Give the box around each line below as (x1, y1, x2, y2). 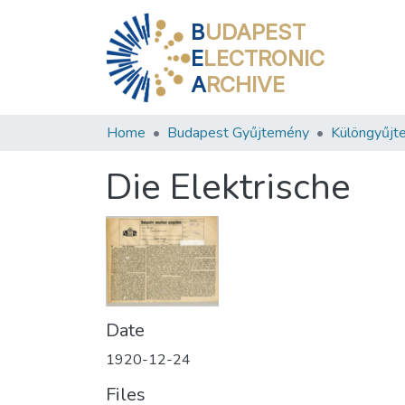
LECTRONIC (203, 44, 325, 71)
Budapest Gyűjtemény (167, 123, 309, 143)
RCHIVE (206, 71, 286, 98)
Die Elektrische (106, 163, 351, 212)
